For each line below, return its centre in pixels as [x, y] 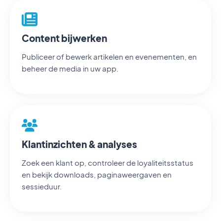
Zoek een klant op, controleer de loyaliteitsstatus [108, 163]
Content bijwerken [64, 38]
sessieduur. [42, 186]
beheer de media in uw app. [70, 68]
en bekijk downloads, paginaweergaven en [97, 174]
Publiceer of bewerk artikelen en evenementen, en [109, 56]
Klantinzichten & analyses [79, 144]
